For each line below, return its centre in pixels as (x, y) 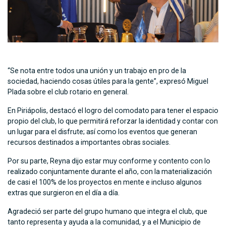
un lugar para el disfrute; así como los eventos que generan (102, 132)
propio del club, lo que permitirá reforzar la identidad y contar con (113, 121)
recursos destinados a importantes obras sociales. (89, 143)
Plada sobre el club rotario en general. (68, 92)
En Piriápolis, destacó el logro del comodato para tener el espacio (113, 111)
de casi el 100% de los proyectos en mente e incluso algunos (105, 182)
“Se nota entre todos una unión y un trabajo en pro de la (97, 71)
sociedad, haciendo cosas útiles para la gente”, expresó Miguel (108, 81)
